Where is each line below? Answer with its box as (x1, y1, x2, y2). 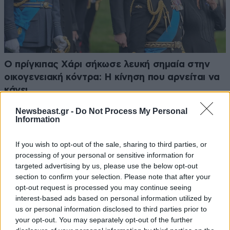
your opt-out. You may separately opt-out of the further (15, 215, 193, 224)
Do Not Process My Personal (75, 106, 187, 116)
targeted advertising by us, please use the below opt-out (15, 161, 198, 170)
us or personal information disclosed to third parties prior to (15, 204, 207, 213)
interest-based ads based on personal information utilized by (15, 194, 212, 202)
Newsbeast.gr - (15, 106, 75, 116)
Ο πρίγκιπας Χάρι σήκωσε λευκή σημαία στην (4, 59, 210, 69)
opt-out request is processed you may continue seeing (15, 183, 191, 191)
